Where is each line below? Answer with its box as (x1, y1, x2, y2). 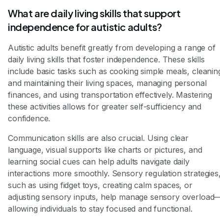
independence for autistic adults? (8, 20, 162, 33)
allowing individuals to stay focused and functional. (8, 203, 192, 214)
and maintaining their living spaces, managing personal (8, 78, 207, 88)
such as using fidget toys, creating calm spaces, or (8, 180, 192, 190)
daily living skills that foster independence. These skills (8, 54, 205, 64)
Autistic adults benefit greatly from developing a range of (8, 42, 216, 53)
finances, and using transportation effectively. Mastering (8, 89, 212, 100)
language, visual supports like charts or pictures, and (8, 144, 202, 155)
